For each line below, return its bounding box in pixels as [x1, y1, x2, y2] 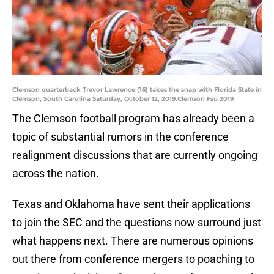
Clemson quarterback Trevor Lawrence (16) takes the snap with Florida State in [12, 86, 262, 94]
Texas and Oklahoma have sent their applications [12, 198, 250, 211]
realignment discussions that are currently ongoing [12, 149, 257, 162]
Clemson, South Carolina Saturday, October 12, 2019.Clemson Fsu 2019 [12, 95, 234, 103]
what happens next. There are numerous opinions [12, 234, 253, 248]
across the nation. [12, 167, 99, 180]
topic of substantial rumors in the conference [12, 130, 229, 144]
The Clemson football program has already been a [12, 112, 254, 125]
